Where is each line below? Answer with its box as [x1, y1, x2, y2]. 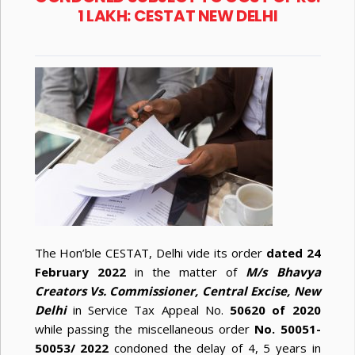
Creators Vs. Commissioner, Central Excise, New [34, 283, 321, 300]
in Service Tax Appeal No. [72, 302, 230, 319]
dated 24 [265, 245, 321, 261]
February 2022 [34, 264, 135, 281]
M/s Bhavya [246, 264, 321, 281]
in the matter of [134, 264, 246, 281]
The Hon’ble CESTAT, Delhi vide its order [34, 245, 266, 261]
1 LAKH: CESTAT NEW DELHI [77, 5, 278, 28]
